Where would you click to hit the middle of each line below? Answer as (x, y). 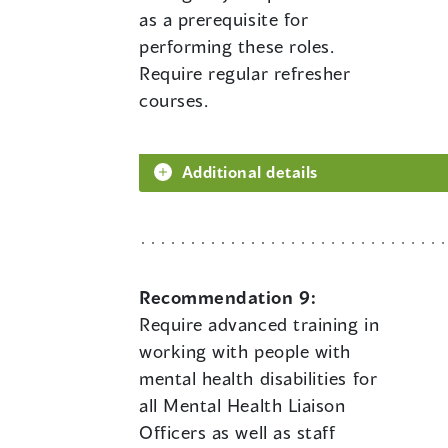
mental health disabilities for (258, 378)
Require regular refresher (245, 73)
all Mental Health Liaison (242, 405)
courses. (174, 100)
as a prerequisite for (224, 19)
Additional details (250, 172)
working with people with (245, 351)
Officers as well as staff (237, 432)
